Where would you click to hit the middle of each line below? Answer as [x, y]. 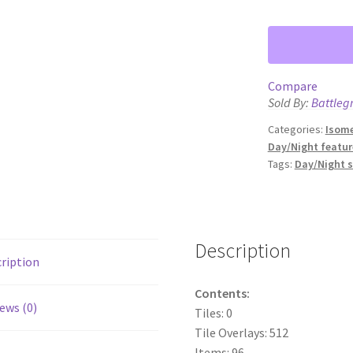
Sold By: [289, 103]
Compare [292, 86]
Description [243, 250]
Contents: [223, 293]
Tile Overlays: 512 [242, 332]
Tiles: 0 [214, 312]
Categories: [296, 130]
